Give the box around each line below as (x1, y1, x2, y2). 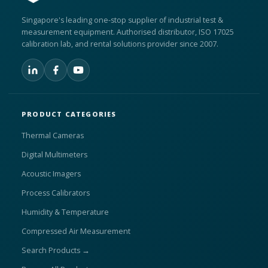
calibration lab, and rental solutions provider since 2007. (22, 39, 218, 50)
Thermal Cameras (22, 130, 84, 141)
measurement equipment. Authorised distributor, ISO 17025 (22, 27, 234, 38)
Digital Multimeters (22, 150, 87, 160)
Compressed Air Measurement (22, 226, 130, 237)
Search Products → (22, 245, 90, 256)
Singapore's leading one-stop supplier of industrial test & (22, 15, 223, 26)
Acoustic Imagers (22, 169, 81, 179)
